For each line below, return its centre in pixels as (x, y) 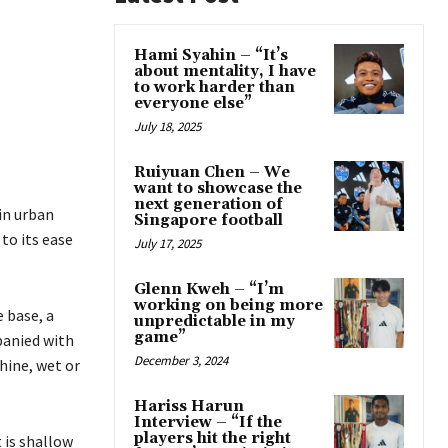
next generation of (208, 204)
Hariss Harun (189, 406)
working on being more (228, 305)
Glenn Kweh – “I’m (209, 289)
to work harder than (214, 87)
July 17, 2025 (167, 243)
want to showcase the (218, 188)
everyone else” (193, 103)
